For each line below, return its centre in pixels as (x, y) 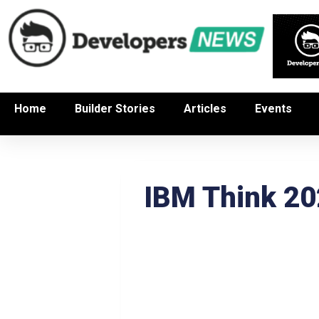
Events (273, 109)
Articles (205, 109)
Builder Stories (115, 109)
